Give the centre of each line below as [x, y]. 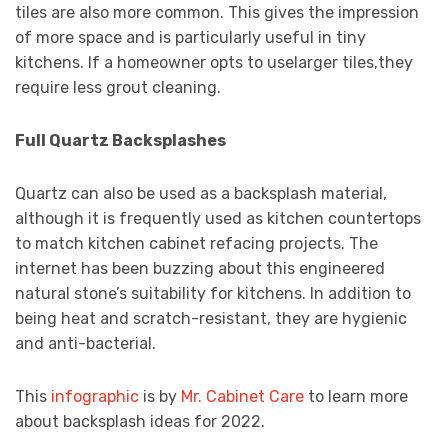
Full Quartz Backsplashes [120, 141]
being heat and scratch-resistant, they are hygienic [211, 319]
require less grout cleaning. [118, 88]
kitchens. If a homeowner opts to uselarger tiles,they [214, 63]
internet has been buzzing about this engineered [200, 269]
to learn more [356, 397]
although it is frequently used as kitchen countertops [218, 219]
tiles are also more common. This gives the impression [217, 13]
